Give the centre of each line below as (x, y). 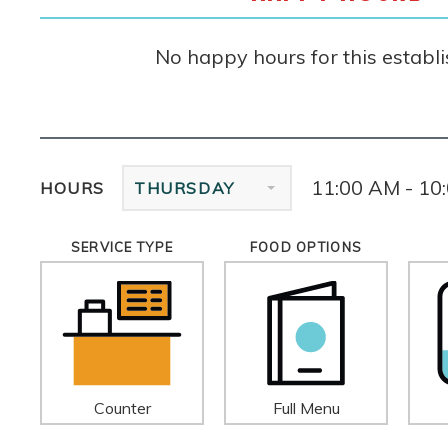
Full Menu (306, 407)
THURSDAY (184, 187)
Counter (122, 407)
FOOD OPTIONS (306, 246)
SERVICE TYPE (122, 246)
